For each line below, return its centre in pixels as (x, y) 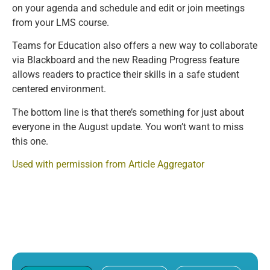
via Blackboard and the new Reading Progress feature (126, 60)
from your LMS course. (61, 22)
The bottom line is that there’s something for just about (128, 112)
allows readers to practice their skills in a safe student (126, 75)
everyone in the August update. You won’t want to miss (128, 127)
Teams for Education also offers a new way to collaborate (135, 46)
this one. (30, 141)
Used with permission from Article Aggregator (108, 164)
